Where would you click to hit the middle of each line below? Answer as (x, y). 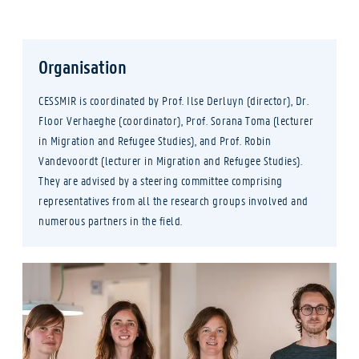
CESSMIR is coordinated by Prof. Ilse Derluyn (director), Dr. (173, 100)
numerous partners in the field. (111, 220)
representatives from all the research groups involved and (173, 200)
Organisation (83, 66)
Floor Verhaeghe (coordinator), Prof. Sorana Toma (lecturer (176, 120)
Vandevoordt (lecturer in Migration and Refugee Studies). (170, 160)
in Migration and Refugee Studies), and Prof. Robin (155, 140)
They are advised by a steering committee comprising (161, 180)
